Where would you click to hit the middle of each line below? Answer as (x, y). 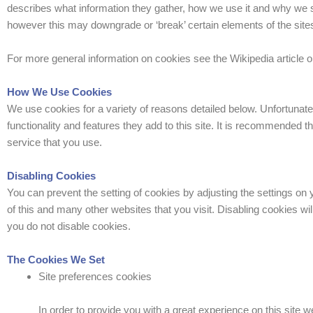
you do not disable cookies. (69, 226)
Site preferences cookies (95, 276)
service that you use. (54, 142)
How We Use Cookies (59, 92)
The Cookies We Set (56, 260)
